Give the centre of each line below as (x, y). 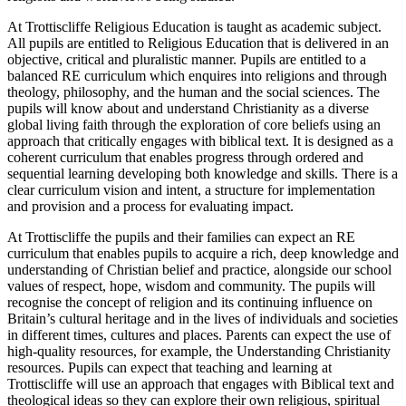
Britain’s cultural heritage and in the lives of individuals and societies (203, 318)
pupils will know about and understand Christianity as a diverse (188, 108)
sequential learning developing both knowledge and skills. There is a (203, 173)
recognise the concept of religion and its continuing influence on (190, 302)
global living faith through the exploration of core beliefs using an (194, 124)
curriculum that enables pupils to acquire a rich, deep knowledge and (203, 253)
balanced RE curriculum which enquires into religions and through (197, 75)
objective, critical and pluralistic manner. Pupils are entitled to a (187, 59)
